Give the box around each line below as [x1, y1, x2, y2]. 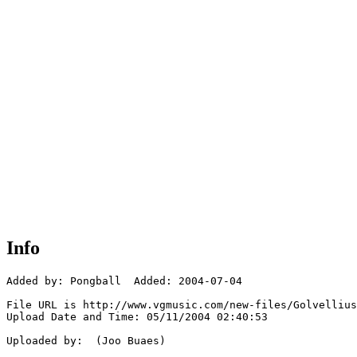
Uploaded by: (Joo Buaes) [6, 335, 166, 347]
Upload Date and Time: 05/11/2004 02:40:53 [6, 311, 268, 324]
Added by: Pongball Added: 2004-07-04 [6, 275, 242, 288]
